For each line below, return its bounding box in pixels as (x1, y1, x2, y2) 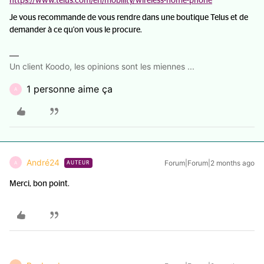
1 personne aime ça (27, 83, 113, 95)
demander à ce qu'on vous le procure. (9, 26, 142, 34)
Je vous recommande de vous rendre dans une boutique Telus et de (9, 14, 248, 22)
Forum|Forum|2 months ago (164, 159, 255, 167)
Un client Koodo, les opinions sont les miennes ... (9, 61, 194, 71)
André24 (27, 157, 60, 167)
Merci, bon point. (9, 180, 70, 188)
